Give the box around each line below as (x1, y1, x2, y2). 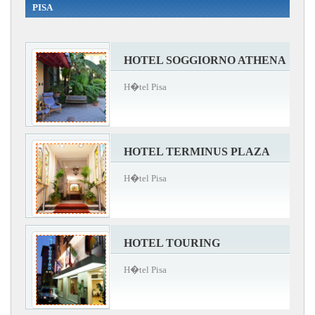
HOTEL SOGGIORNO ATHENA (124, 53, 286, 66)
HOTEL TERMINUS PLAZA (124, 145, 270, 157)
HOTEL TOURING (124, 236, 220, 249)
